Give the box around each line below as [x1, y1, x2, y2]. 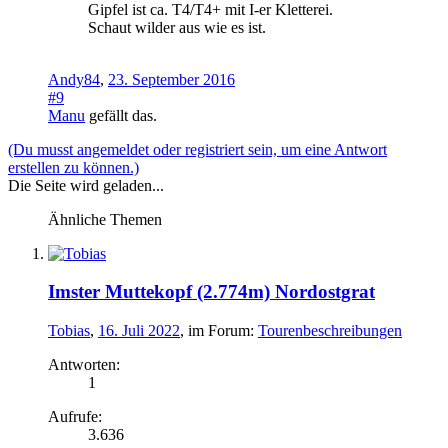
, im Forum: [180, 321, 258, 339]
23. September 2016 [108, 70, 235, 88]
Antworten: [48, 355, 120, 373]
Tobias [48, 321, 90, 339]
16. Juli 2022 [98, 321, 180, 339]
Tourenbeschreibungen [258, 321, 402, 339]
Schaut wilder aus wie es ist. [88, 18, 266, 36]
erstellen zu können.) [8, 158, 139, 176]
